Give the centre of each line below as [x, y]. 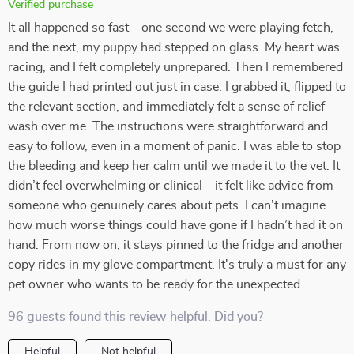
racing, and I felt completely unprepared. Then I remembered [175, 67]
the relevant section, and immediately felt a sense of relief [166, 107]
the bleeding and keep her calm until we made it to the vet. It [174, 166]
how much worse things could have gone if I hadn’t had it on [175, 225]
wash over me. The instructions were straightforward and [168, 126]
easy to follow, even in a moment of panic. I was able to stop [174, 146]
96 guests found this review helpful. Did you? [136, 317]
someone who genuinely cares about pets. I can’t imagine [167, 205]
